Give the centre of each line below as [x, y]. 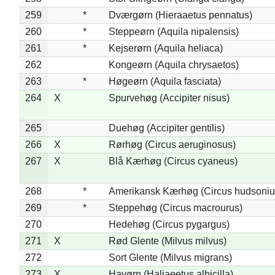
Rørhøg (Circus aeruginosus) [172, 144]
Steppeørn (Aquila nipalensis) [173, 31]
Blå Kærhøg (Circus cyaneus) [173, 161]
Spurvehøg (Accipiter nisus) [169, 98]
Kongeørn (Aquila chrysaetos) [173, 64]
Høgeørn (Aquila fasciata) [165, 81]
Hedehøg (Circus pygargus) [169, 224]
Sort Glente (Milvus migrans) [170, 257]
